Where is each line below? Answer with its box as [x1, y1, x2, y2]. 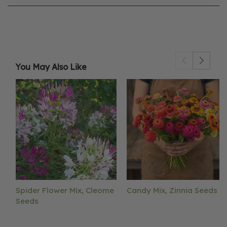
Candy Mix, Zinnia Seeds [127, 185, 217, 195]
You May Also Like [15, 62, 87, 72]
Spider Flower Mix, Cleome [16, 185, 114, 195]
